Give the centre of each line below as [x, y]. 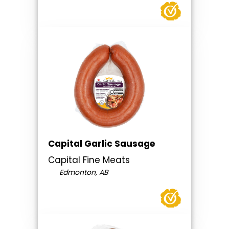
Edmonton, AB [83, 173]
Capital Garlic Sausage [101, 144]
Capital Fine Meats [89, 160]
